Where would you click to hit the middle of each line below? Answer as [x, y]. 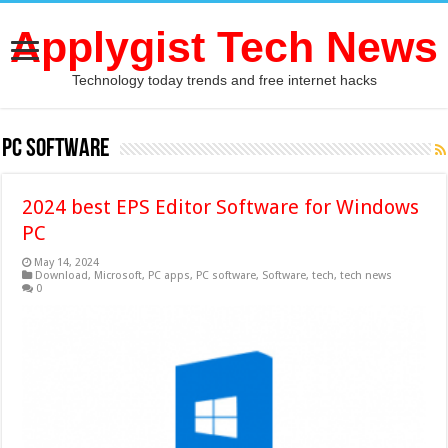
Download [62, 275]
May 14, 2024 [67, 262]
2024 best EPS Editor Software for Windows [221, 207]
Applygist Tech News [224, 47]
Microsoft [118, 275]
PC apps [169, 275]
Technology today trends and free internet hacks [224, 80]
